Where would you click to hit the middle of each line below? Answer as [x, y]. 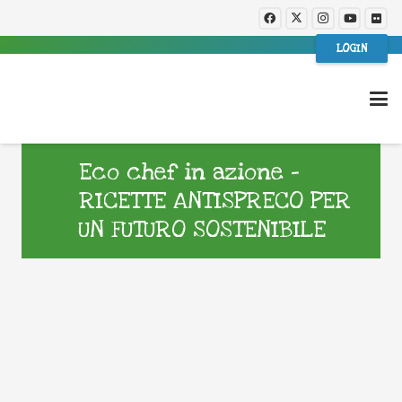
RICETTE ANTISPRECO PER [215, 201]
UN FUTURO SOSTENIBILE [202, 230]
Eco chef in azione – [189, 172]
